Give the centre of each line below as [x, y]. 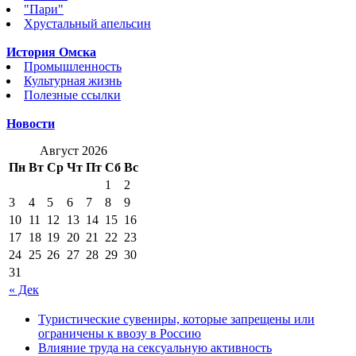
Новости [31, 123]
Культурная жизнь [73, 80]
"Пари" [44, 9]
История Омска [51, 52]
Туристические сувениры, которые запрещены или [176, 319]
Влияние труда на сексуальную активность [155, 347]
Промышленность [73, 66]
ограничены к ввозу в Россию [120, 333]
